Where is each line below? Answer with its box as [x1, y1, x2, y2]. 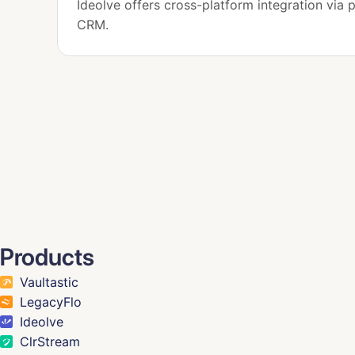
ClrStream [20, 333, 80, 349]
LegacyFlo [20, 293, 82, 310]
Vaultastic [20, 273, 78, 290]
